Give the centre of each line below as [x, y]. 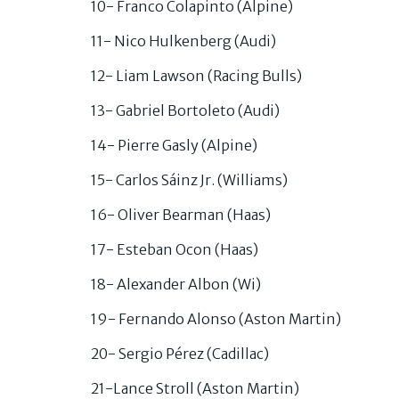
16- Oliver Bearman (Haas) [181, 214]
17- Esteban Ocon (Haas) [175, 249]
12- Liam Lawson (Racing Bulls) [196, 75]
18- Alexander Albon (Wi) [176, 284]
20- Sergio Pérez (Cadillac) [180, 353]
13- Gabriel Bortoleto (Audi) [185, 110]
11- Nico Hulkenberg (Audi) [183, 41]
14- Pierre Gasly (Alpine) [174, 145]
